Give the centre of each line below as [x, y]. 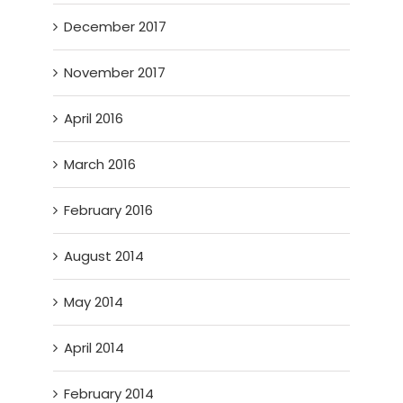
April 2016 [94, 118]
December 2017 [116, 26]
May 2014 [94, 301]
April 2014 [94, 347]
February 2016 [109, 210]
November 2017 [115, 72]
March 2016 [100, 164]
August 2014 [104, 255]
